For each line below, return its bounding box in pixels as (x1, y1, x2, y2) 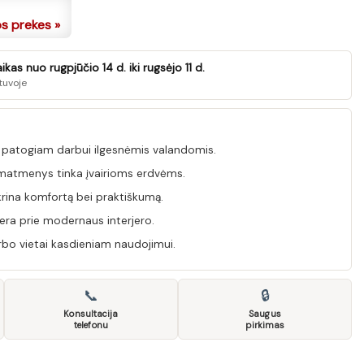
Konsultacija (63, 308, 119, 319)
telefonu (74, 319, 108, 331)
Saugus (249, 308, 281, 319)
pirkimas (245, 319, 285, 331)
